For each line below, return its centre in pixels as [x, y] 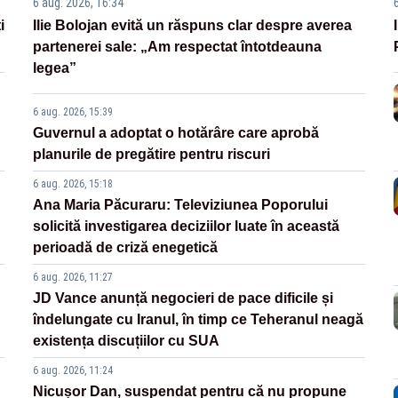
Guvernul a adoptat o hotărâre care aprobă [176, 133]
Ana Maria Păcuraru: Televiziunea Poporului [181, 205]
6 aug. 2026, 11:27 [73, 278]
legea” [55, 68]
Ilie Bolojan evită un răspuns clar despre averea [193, 26]
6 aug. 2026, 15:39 [73, 112]
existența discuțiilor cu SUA [127, 341]
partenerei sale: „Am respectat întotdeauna [178, 47]
